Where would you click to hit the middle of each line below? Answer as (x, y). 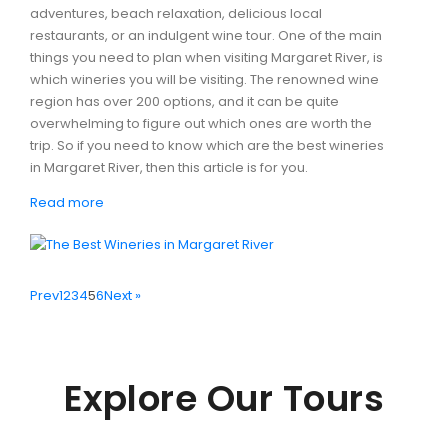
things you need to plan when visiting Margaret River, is (206, 57)
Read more (67, 202)
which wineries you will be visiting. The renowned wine (204, 79)
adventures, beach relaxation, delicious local (176, 13)
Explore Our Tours (224, 398)
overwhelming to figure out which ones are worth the (201, 123)
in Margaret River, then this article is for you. (169, 167)
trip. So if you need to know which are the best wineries (207, 145)
